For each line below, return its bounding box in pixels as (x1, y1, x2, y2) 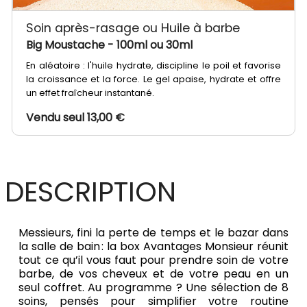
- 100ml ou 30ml (108, 37, 193, 53)
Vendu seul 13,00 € (26, 110, 125, 126)
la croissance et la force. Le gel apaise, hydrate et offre (26, 73, 281, 86)
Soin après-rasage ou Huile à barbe (26, 20, 241, 37)
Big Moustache (26, 37, 108, 53)
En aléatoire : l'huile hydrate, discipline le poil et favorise (26, 60, 281, 72)
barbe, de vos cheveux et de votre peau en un (19, 266, 288, 282)
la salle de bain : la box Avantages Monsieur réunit (19, 238, 288, 255)
